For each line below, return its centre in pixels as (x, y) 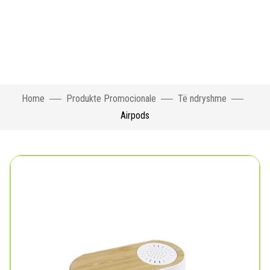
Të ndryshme (202, 99)
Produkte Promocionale (111, 99)
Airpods (135, 115)
